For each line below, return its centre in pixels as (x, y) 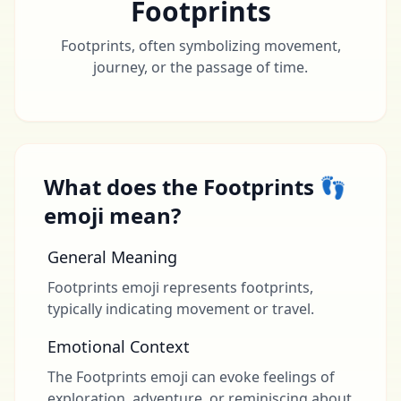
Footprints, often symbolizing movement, (200, 46)
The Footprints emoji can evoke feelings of (191, 377)
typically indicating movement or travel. (181, 309)
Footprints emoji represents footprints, (180, 287)
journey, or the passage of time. (200, 67)
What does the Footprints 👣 (195, 187)
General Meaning (112, 257)
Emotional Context (119, 346)
